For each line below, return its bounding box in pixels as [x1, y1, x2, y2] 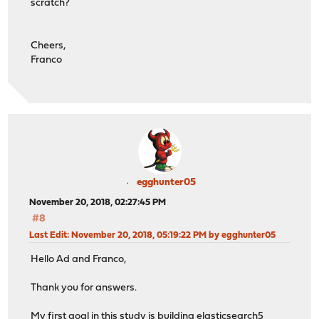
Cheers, [31, 40, 66, 51]
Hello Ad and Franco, [31, 254, 127, 266]
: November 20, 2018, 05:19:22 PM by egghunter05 [67, 230, 276, 240]
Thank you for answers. [31, 283, 137, 294]
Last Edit [29, 230, 68, 240]
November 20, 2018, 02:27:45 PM [29, 197, 167, 207]
